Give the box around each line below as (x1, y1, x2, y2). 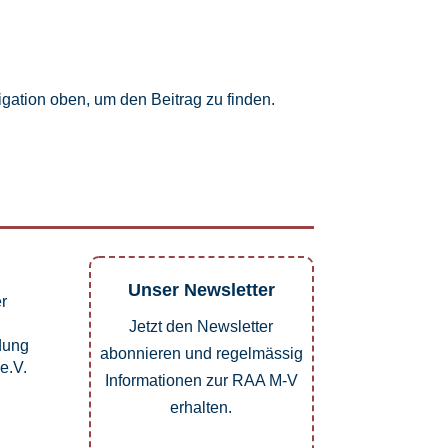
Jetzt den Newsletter (129, 317, 274, 335)
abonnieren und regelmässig (99, 344, 303, 362)
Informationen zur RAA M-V (104, 371, 298, 389)
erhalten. (170, 398, 233, 416)
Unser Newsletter (127, 279, 275, 300)
